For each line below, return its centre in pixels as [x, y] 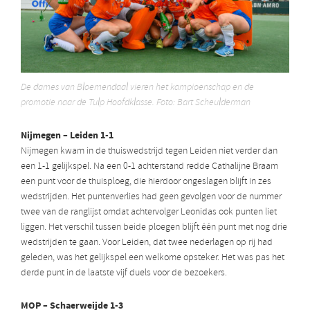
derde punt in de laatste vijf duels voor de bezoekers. [124, 273]
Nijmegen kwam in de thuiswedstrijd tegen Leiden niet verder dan [149, 152]
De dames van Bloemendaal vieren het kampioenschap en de [137, 88]
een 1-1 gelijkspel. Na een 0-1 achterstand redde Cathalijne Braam [149, 167]
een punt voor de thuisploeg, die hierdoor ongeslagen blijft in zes [146, 182]
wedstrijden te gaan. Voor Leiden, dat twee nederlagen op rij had [147, 243]
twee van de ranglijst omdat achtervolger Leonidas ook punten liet [149, 212]
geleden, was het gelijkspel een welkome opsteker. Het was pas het [153, 258]
